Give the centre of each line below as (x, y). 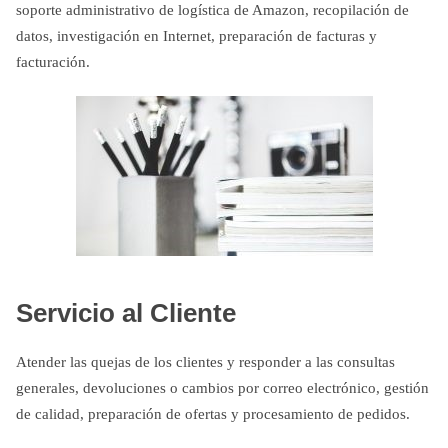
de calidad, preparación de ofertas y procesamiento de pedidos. (213, 414)
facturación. (53, 61)
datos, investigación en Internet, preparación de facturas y (196, 35)
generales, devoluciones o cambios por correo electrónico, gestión (222, 388)
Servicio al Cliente (126, 312)
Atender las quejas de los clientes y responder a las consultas (205, 362)
